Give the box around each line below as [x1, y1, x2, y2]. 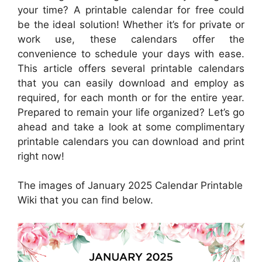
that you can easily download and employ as [18, 77, 244, 89]
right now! [18, 150, 64, 162]
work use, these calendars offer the [18, 33, 244, 45]
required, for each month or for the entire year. [18, 91, 244, 104]
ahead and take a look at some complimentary [18, 120, 244, 133]
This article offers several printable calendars [18, 62, 244, 74]
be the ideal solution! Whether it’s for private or [18, 18, 244, 30]
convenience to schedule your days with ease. [18, 47, 244, 60]
